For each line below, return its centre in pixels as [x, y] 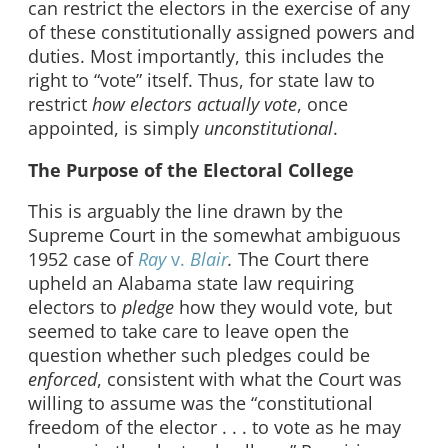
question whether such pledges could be [199, 355]
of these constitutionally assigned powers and [221, 32]
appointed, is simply [116, 128]
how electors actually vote [194, 104]
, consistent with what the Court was [249, 379]
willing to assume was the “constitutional [200, 403]
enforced [62, 379]
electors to [75, 307]
